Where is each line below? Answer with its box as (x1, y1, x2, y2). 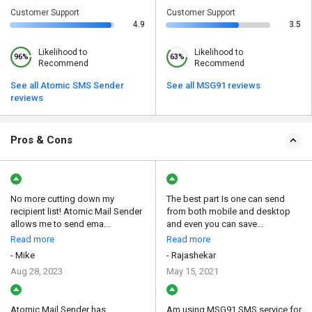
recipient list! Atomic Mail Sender (10, 206, 142, 217)
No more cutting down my (10, 194, 114, 205)
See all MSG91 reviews (166, 80, 260, 91)
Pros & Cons (10, 134, 72, 147)
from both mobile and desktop (166, 206, 290, 217)
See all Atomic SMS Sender (10, 80, 124, 91)
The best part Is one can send (166, 194, 285, 205)
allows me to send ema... (10, 219, 110, 230)
